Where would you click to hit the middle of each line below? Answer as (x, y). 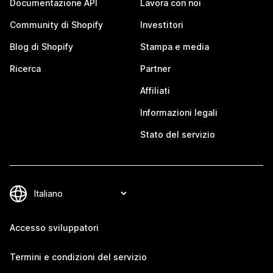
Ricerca (25, 69)
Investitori (162, 25)
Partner (155, 69)
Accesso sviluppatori (54, 228)
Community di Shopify (56, 25)
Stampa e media (175, 47)
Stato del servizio (178, 134)
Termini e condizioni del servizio (78, 257)
